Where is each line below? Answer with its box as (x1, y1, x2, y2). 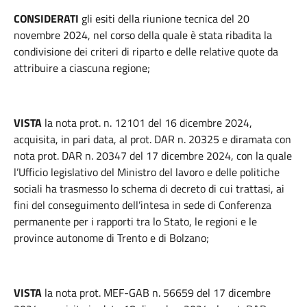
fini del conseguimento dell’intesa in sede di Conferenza (14, 197, 271, 213)
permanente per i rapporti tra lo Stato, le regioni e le (14, 213, 257, 230)
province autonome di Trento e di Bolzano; (14, 230, 209, 246)
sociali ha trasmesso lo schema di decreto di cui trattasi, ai (14, 180, 284, 197)
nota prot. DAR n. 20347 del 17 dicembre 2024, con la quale (14, 147, 292, 164)
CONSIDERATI (14, 10, 79, 27)
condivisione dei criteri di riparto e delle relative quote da (14, 43, 278, 60)
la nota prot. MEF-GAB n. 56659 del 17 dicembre (42, 284, 271, 301)
